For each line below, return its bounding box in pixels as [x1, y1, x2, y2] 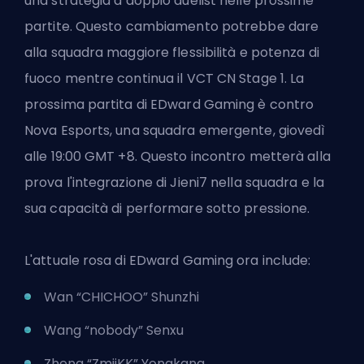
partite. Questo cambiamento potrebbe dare [24, 17, 319, 37]
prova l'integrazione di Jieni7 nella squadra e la [24, 173, 324, 193]
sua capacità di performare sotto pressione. [24, 199, 310, 219]
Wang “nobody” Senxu [44, 321, 184, 340]
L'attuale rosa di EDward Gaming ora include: [24, 251, 311, 271]
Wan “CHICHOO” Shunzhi [44, 288, 199, 307]
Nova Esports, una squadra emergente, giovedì [24, 121, 326, 141]
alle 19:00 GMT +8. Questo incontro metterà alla [24, 147, 331, 167]
